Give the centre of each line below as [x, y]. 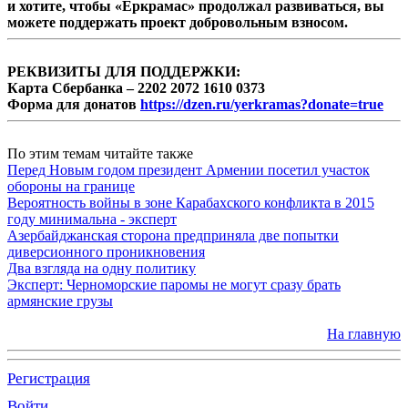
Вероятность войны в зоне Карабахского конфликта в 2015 [191, 203]
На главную [364, 334]
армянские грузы [60, 301]
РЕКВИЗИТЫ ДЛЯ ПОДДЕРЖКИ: [124, 72]
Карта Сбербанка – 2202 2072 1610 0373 [136, 88]
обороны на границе [71, 187]
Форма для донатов [74, 105]
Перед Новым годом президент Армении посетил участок [189, 170]
